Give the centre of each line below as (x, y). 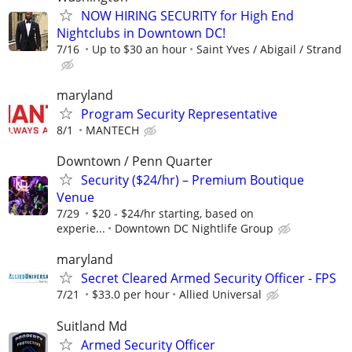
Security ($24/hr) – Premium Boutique (192, 180)
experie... (81, 229)
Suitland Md (92, 326)
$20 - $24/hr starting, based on (173, 214)
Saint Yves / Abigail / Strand (269, 49)
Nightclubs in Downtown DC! (141, 33)
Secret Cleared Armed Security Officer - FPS (209, 279)
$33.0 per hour (131, 295)
